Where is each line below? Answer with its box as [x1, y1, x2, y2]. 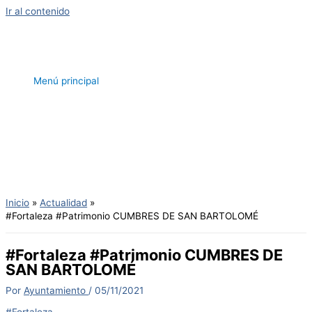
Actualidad [40, 197, 88, 209]
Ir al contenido [6, 6, 70, 17]
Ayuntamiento [24, 284, 88, 296]
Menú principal [33, 75, 99, 86]
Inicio [6, 197, 29, 209]
